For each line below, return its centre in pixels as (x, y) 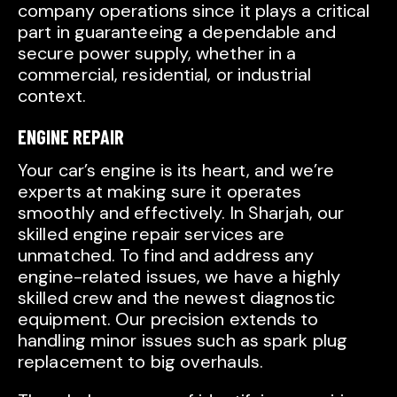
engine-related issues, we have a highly (179, 277)
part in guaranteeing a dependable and (177, 32)
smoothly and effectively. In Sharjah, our (181, 213)
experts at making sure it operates (160, 192)
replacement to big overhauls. (140, 362)
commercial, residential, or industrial (164, 75)
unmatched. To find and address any (166, 256)
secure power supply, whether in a (157, 54)
